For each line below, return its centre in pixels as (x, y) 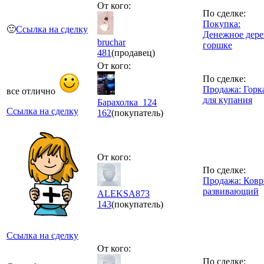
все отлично (32, 91)
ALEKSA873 (123, 193)
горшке (217, 45)
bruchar (111, 42)
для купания (227, 100)
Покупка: (222, 24)
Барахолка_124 (127, 102)
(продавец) (133, 52)
